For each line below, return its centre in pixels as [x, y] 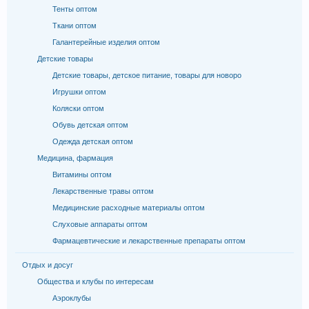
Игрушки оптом [79, 92]
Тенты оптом [75, 9]
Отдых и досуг [48, 265]
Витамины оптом [82, 175]
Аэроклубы [72, 298]
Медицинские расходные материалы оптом [129, 208]
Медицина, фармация [75, 158]
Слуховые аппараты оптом [100, 224]
